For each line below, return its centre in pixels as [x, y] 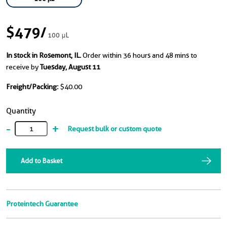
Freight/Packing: [32, 87]
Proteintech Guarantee [42, 204]
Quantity [21, 111]
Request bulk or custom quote [115, 128]
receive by [23, 67]
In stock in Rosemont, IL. [44, 55]
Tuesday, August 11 [70, 67]
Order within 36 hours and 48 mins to [140, 55]
